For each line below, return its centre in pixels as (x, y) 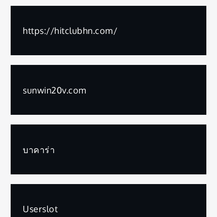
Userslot (40, 209)
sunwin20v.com (55, 90)
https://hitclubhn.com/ (70, 30)
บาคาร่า (39, 149)
